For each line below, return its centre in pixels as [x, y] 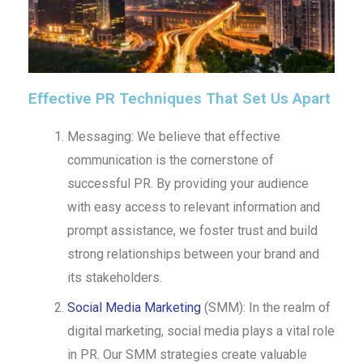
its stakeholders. [114, 278]
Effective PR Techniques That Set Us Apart [179, 99]
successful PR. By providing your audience [188, 184]
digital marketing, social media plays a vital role [201, 331]
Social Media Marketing [134, 308]
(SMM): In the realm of [265, 308]
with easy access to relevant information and [193, 207]
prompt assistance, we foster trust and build [192, 231]
